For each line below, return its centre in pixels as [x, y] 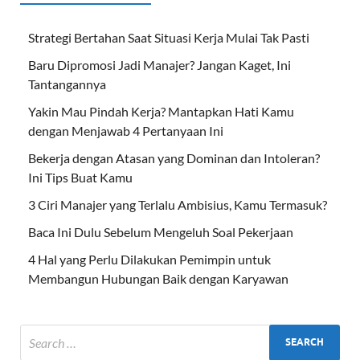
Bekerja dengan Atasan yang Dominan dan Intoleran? [174, 157]
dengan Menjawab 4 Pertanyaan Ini [126, 130]
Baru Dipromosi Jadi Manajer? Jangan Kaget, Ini [160, 64]
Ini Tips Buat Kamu [80, 177]
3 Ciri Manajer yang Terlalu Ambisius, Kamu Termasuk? [178, 204]
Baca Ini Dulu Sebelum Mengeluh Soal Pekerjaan [161, 231]
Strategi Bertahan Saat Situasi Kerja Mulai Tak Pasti [169, 37]
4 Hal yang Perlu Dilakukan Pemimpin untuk [149, 259]
